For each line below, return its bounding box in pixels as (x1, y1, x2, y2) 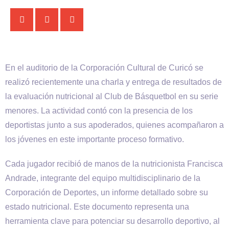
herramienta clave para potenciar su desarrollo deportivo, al (5, 217, 220, 225)
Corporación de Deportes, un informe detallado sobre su (5, 188, 208, 197)
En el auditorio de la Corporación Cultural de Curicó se (5, 63, 203, 72)
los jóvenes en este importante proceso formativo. (5, 135, 184, 144)
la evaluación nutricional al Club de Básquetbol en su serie (5, 92, 218, 101)
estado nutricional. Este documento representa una (5, 202, 189, 211)
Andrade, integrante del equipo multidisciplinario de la (5, 174, 200, 182)
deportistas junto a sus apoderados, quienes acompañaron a (5, 121, 224, 129)
